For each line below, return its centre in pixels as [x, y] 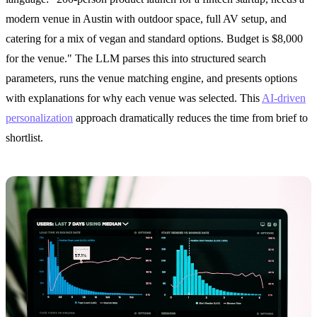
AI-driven [284, 98]
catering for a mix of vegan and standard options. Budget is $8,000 [154, 38]
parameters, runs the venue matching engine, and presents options [151, 78]
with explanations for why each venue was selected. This [134, 98]
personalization [39, 117]
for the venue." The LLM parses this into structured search [136, 58]
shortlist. [24, 137]
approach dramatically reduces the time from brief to [190, 117]
